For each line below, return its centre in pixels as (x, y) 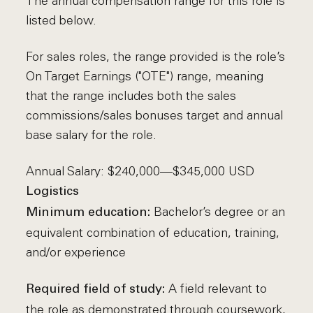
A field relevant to (218, 289)
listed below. (61, 20)
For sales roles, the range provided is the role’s (156, 57)
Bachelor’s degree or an (220, 212)
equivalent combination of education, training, (153, 233)
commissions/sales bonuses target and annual (155, 115)
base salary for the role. (92, 135)
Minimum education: (90, 213)
